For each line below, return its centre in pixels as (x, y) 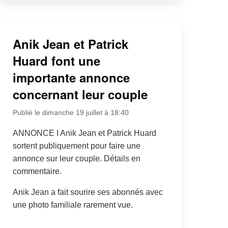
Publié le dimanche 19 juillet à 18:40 (70, 112)
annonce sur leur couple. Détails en (76, 158)
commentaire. (37, 171)
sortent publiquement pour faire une (76, 146)
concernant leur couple (80, 94)
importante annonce (71, 77)
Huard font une (56, 60)
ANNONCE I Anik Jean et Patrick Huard (84, 133)
